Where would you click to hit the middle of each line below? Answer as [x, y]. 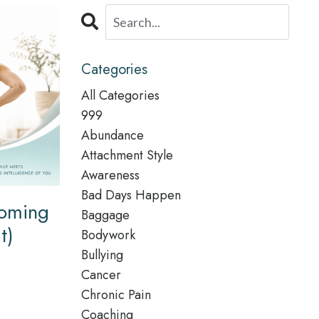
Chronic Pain [116, 295]
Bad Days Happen [131, 195]
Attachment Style [127, 155]
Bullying [102, 255]
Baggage [105, 215]
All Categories [120, 95]
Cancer [101, 275]
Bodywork [108, 235]
